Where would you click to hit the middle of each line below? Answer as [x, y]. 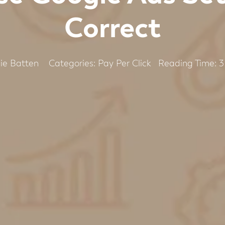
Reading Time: [187, 64]
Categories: [73, 64]
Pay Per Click [124, 64]
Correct [113, 29]
